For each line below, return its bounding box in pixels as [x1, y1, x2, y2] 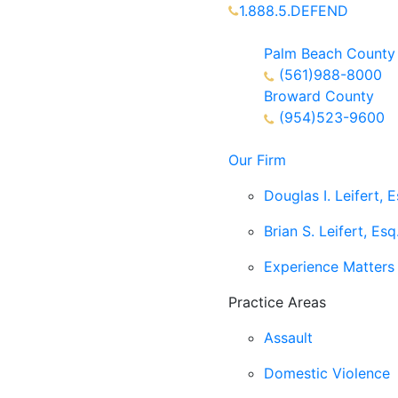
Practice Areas [228, 293, 326, 311]
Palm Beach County [264, 44, 395, 62]
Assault [264, 329, 313, 346]
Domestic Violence [264, 364, 390, 382]
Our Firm [228, 151, 286, 169]
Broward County [264, 87, 374, 105]
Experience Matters [264, 258, 394, 275]
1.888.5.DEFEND [239, 2, 348, 20]
